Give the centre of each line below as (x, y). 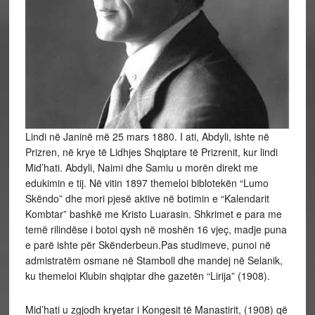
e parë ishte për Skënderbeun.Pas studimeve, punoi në (148, 245)
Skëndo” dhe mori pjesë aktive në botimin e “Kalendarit (147, 199)
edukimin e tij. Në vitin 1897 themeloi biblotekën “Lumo (147, 183)
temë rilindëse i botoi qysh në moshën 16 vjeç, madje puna (156, 230)
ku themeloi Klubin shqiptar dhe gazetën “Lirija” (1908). (147, 276)
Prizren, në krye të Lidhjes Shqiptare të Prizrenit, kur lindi (151, 152)
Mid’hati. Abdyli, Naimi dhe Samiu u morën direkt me (141, 168)
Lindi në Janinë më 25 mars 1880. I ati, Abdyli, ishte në (147, 137)
